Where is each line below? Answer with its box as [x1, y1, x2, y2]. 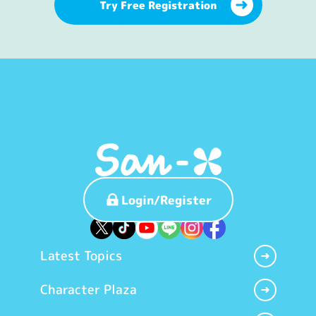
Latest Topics [39, 247, 122, 265]
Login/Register [121, 191, 212, 208]
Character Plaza [39, 281, 137, 299]
